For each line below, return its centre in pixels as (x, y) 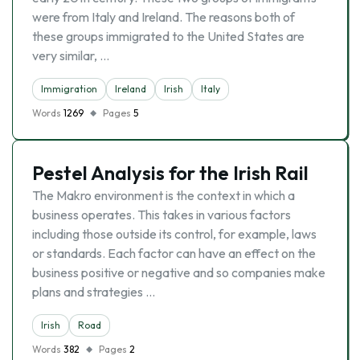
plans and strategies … (94, 292)
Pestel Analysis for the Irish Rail (170, 173)
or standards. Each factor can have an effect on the (174, 253)
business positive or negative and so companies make (179, 272)
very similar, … (71, 55)
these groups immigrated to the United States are (168, 36)
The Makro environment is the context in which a (164, 195)
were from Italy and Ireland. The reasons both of (164, 17)
